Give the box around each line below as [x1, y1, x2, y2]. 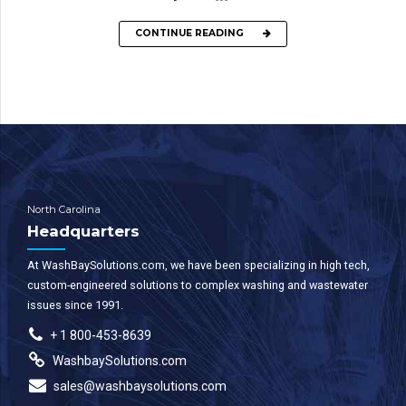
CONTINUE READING [135, 27, 244, 40]
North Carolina [27, 202, 101, 216]
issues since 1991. [27, 297, 123, 312]
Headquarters [27, 221, 140, 240]
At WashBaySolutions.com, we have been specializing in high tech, [27, 257, 370, 272]
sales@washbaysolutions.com [53, 378, 227, 393]
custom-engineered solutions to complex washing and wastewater [27, 277, 368, 292]
